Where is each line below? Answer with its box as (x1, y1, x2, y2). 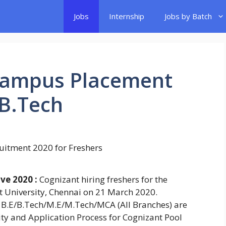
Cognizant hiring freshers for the (37, 174, 167, 186)
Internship (109, 11, 144, 21)
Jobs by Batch (164, 11, 212, 21)
